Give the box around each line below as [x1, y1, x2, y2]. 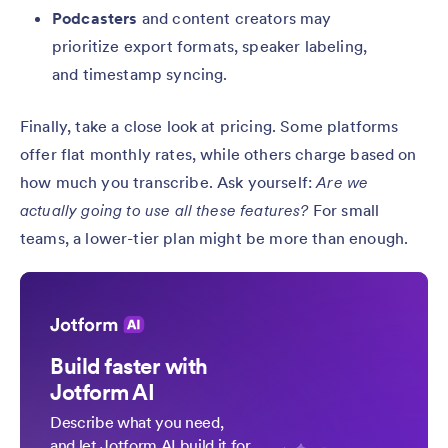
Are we [316, 172, 369, 193]
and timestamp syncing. [52, 64, 228, 85]
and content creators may [137, 8, 332, 29]
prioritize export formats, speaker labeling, [52, 36, 368, 57]
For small [308, 200, 380, 221]
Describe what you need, [50, 412, 224, 433]
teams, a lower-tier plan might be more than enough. [20, 228, 409, 249]
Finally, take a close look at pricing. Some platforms [20, 116, 399, 137]
